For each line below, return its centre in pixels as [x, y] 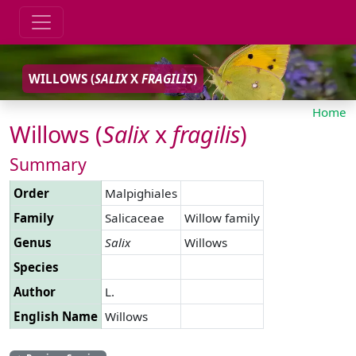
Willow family [222, 217]
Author [35, 291]
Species [36, 267]
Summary [48, 164]
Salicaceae [135, 217]
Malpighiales [141, 193]
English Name [56, 316]
